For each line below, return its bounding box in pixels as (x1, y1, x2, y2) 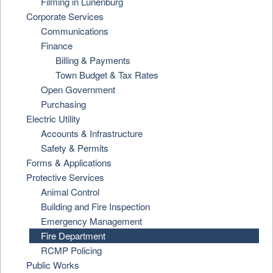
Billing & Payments (55, 54, 130, 66)
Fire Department (41, 229, 106, 242)
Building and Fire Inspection (41, 200, 151, 213)
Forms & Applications (26, 156, 112, 169)
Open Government (41, 83, 116, 96)
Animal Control (41, 185, 100, 198)
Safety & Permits (41, 141, 109, 154)
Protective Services (26, 171, 105, 183)
